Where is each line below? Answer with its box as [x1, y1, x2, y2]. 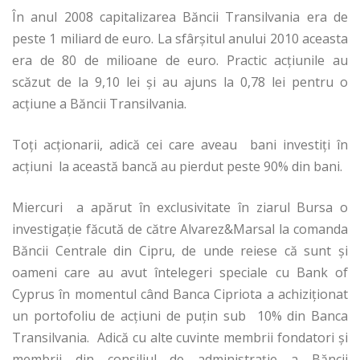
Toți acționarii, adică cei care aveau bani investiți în [12, 135, 348, 153]
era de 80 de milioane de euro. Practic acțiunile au [12, 51, 348, 69]
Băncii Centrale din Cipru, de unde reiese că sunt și [12, 241, 348, 260]
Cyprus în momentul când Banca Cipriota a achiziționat [12, 284, 348, 303]
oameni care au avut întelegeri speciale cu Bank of [12, 263, 348, 281]
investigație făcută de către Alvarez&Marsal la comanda [12, 219, 348, 238]
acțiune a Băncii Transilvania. [12, 94, 186, 112]
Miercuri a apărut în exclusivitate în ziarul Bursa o [12, 198, 348, 216]
